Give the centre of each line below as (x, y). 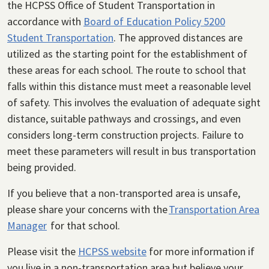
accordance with (45, 22)
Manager (27, 226)
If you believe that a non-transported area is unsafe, (124, 193)
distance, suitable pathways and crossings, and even (124, 119)
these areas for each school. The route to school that (127, 70)
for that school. (85, 226)
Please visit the (43, 252)
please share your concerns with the (88, 210)
